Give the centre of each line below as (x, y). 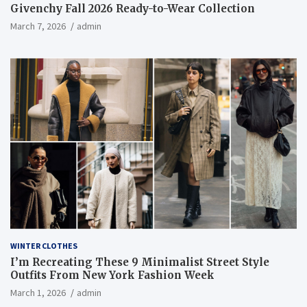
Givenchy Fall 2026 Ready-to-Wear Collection (134, 9)
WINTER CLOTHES (44, 246)
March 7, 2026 (38, 26)
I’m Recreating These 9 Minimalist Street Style (140, 262)
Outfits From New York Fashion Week (112, 275)
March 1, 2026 (38, 293)
